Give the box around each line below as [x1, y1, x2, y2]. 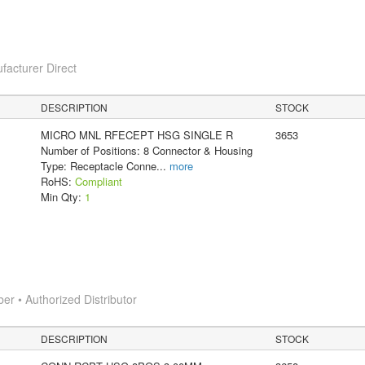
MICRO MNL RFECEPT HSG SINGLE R [40, 127, 233, 143]
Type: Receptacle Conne [40, 158, 156, 174]
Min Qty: [40, 189, 85, 205]
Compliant [74, 174, 122, 190]
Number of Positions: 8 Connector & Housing [40, 143, 253, 159]
